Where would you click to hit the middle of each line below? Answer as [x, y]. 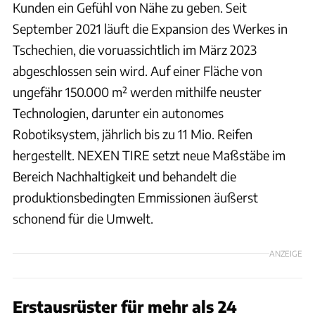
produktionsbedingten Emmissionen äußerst [135, 197]
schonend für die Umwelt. [83, 218]
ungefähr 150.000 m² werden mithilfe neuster [137, 91]
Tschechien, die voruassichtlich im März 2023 [135, 49]
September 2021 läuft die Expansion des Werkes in [150, 28]
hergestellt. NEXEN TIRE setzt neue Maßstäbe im [149, 155]
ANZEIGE [286, 253]
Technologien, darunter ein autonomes [118, 112]
